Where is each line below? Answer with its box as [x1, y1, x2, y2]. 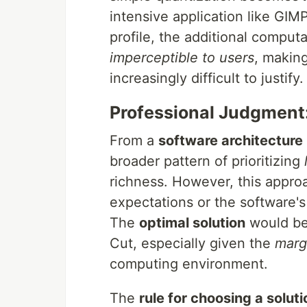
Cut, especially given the [110, 235, 275, 251]
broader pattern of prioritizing [110, 153, 304, 169]
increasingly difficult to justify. [110, 70, 304, 86]
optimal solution [139, 214, 245, 231]
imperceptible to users [110, 49, 254, 66]
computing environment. [110, 256, 268, 272]
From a [110, 132, 158, 149]
